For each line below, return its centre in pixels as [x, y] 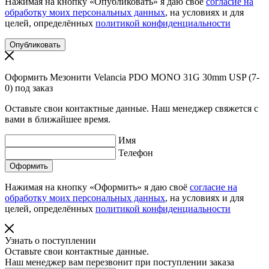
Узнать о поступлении [50, 240]
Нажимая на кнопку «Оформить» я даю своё [97, 187]
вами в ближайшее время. [58, 119]
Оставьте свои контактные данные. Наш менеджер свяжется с [131, 108]
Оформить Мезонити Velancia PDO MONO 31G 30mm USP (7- [132, 77]
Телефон [136, 153]
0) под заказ [29, 88]
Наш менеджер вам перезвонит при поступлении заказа [119, 262]
